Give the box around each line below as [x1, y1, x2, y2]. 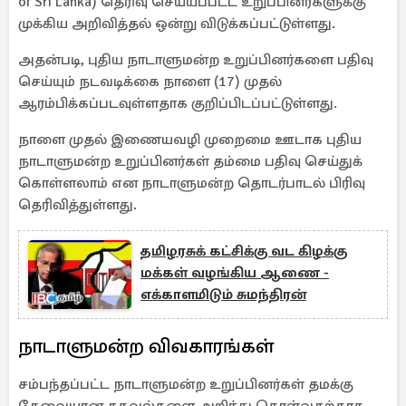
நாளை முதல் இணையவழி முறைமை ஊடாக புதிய [18, 130, 362, 149]
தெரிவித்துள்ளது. [18, 196, 137, 214]
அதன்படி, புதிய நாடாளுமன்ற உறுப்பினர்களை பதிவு [18, 51, 373, 69]
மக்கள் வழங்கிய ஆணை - [140, 264, 329, 282]
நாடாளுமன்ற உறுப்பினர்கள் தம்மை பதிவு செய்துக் [18, 152, 362, 170]
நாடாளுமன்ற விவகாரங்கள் [18, 333, 274, 358]
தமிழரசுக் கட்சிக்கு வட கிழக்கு [140, 242, 347, 260]
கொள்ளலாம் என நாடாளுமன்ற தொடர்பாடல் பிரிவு [18, 174, 365, 192]
